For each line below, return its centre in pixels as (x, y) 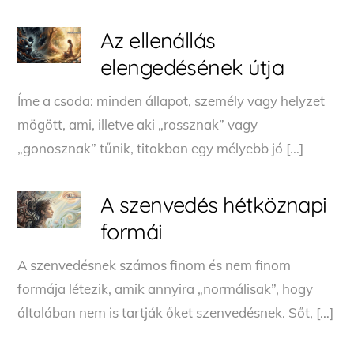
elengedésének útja (192, 67)
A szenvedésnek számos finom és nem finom (154, 265)
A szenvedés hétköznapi (213, 204)
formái (131, 231)
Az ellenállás (158, 40)
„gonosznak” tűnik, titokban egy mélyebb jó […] (161, 148)
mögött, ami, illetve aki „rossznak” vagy (138, 124)
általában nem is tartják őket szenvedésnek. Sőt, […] (176, 312)
